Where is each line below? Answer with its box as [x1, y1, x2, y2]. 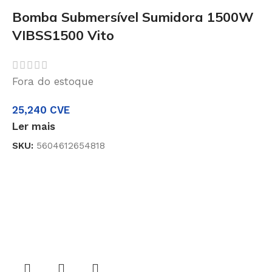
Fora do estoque [12, 75, 93, 87]
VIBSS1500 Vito [12, 26, 114, 44]
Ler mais [12, 120, 55, 132]
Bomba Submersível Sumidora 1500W [12, 8, 254, 25]
